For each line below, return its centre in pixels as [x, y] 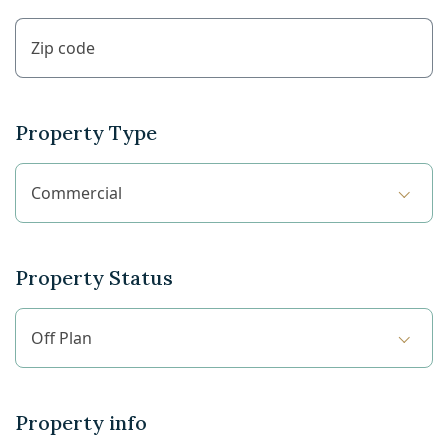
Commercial [76, 193]
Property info [81, 422]
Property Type [86, 132]
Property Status [94, 277]
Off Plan [61, 338]
